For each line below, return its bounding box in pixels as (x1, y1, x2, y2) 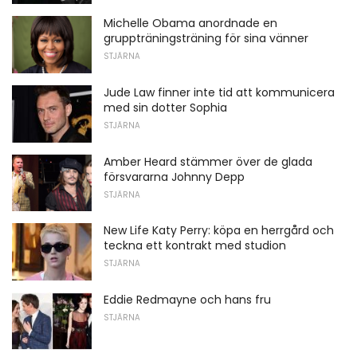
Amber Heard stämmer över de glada (104, 153, 312, 170)
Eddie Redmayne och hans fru (104, 292, 271, 308)
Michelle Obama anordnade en (104, 15, 277, 32)
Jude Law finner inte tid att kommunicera (104, 84, 335, 101)
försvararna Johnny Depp (104, 168, 245, 185)
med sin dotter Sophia (104, 100, 227, 116)
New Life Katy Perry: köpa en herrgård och (104, 222, 334, 239)
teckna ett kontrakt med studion (104, 237, 286, 254)
